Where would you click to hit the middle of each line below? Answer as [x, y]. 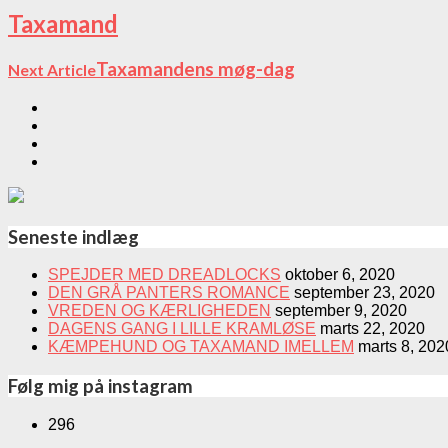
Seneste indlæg [73, 236]
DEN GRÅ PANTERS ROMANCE [169, 293]
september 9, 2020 [341, 311]
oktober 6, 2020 [340, 275]
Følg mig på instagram [100, 386]
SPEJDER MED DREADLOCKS [164, 275]
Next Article [52, 70]
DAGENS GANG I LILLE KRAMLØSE [182, 329]
